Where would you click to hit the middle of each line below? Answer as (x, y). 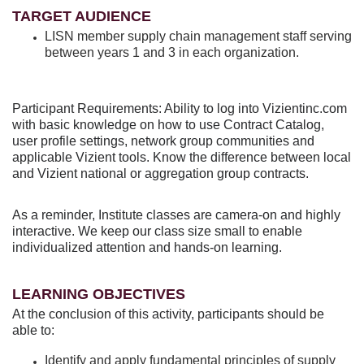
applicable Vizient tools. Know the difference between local (182, 157)
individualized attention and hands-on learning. (147, 248)
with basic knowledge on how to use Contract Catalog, (168, 124)
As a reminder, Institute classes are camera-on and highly (176, 215)
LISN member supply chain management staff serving (198, 36)
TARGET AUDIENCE (82, 16)
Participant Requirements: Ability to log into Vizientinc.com (180, 108)
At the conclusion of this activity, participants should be (168, 314)
